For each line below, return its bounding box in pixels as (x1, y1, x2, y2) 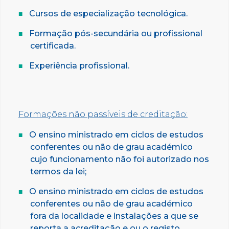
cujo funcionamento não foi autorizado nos (30, 154, 209, 164)
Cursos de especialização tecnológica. (29, 8, 188, 18)
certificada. (30, 40, 76, 51)
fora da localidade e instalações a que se (30, 211, 198, 221)
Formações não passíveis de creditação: (18, 109, 188, 119)
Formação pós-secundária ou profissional (29, 28, 202, 38)
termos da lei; (30, 166, 86, 176)
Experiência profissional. (29, 60, 129, 71)
